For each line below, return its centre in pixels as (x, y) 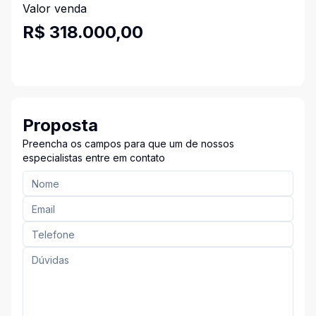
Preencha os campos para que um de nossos (128, 144)
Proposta (60, 125)
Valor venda (55, 8)
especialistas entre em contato (94, 158)
